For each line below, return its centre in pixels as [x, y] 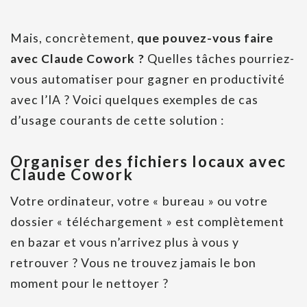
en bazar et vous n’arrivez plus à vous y [125, 243]
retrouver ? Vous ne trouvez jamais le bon [133, 263]
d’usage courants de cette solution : [117, 121]
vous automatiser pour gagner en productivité [148, 79]
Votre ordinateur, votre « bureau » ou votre [139, 201]
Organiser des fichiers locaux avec [149, 162]
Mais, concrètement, [74, 38]
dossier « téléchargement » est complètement [147, 222]
